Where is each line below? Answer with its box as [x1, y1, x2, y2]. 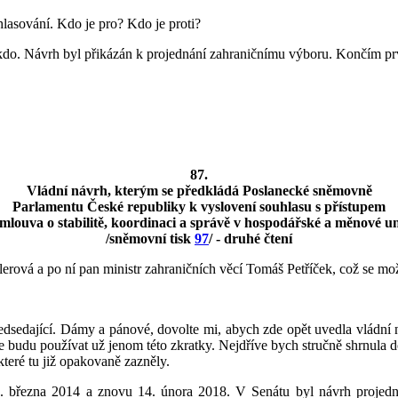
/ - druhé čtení [209, 230, 292, 246]
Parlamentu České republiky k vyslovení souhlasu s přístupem [12, 198, 386, 214]
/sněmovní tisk [106, 230, 195, 246]
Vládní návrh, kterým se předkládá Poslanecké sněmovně [26, 182, 372, 198]
